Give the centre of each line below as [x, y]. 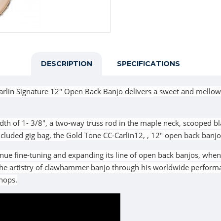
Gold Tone [84, 135]
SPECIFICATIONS [148, 64]
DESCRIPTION [67, 64]
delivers [138, 91]
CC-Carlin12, [125, 135]
